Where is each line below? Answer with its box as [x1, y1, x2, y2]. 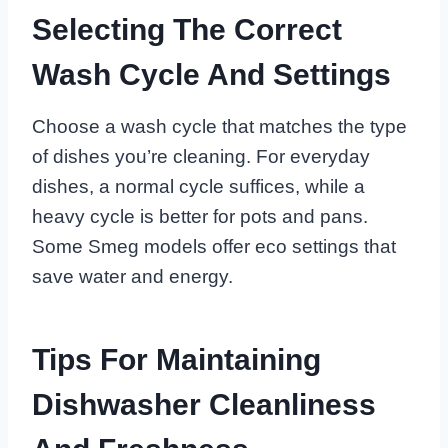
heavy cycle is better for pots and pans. [32, 206, 368, 228]
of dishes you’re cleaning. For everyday [32, 146, 370, 168]
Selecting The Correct [32, 13, 342, 47]
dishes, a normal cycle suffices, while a [32, 176, 365, 198]
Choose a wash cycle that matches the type [32, 116, 407, 138]
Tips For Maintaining [32, 343, 321, 377]
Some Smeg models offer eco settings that [32, 236, 396, 258]
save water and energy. [32, 266, 233, 288]
